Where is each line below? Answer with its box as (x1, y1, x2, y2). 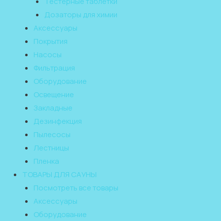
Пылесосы (33, 129, 71, 140)
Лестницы (33, 143, 69, 153)
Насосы (33, 49, 62, 60)
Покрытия (33, 36, 68, 46)
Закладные (33, 103, 73, 113)
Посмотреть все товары (33, 183, 118, 193)
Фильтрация (33, 63, 75, 73)
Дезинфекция (33, 116, 82, 126)
